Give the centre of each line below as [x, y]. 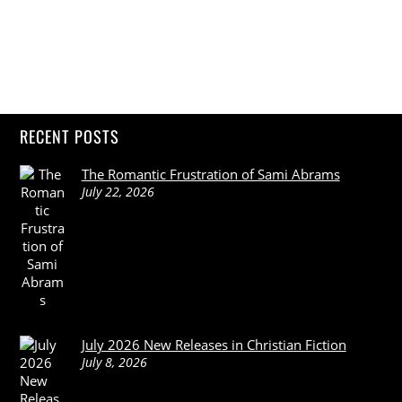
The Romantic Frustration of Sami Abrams [210, 174]
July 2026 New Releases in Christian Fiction [214, 344]
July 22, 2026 [118, 191]
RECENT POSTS [70, 136]
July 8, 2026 [114, 362]
